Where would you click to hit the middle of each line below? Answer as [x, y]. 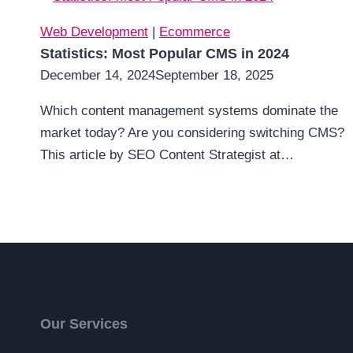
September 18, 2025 [214, 75]
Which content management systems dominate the [189, 111]
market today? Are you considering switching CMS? [192, 133]
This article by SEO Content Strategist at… [167, 155]
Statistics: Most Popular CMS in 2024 [165, 54]
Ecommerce [195, 32]
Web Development [94, 32]
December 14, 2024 [98, 75]
